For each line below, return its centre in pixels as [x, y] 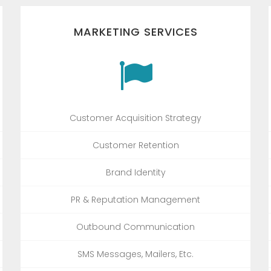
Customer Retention [135, 145]
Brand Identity [135, 172]
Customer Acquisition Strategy [135, 118]
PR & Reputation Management [135, 199]
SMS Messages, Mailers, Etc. [135, 254]
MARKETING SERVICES [135, 31]
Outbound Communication [135, 227]
